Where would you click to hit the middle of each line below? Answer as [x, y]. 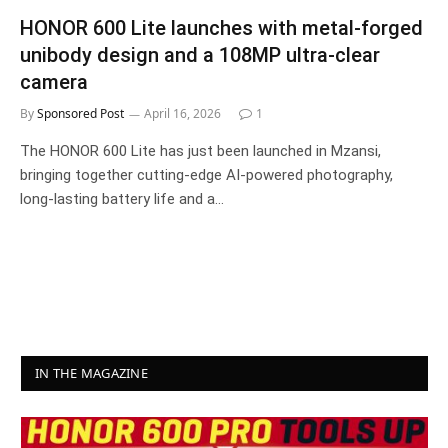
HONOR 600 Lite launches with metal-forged [221, 27]
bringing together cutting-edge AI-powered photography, [206, 174]
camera [54, 81]
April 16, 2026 [182, 113]
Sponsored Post [80, 113]
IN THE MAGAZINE [91, 372]
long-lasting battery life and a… [122, 198]
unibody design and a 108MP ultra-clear [200, 54]
